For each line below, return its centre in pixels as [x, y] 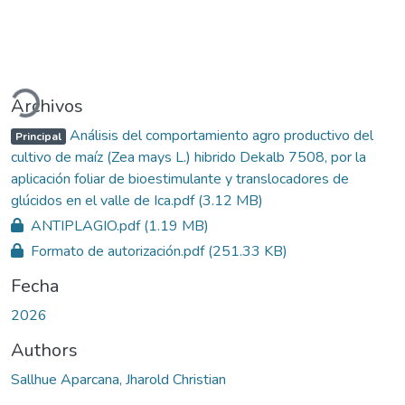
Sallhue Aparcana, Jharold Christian [118, 379]
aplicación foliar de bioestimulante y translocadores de [180, 179]
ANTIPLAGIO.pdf [85, 226]
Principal [38, 136]
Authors [44, 350]
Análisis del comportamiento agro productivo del [219, 135]
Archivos [47, 106]
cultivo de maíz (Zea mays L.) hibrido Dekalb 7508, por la [188, 157]
